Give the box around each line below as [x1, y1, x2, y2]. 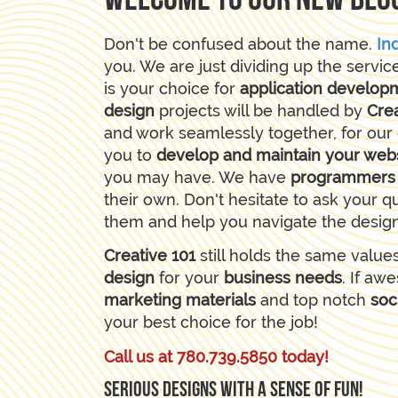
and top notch [256, 291, 370, 309]
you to [104, 145, 156, 164]
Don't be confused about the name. [104, 34, 377, 53]
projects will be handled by [155, 100, 367, 120]
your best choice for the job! [104, 313, 318, 331]
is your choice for [104, 78, 240, 98]
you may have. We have [104, 167, 291, 187]
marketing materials [104, 291, 256, 309]
